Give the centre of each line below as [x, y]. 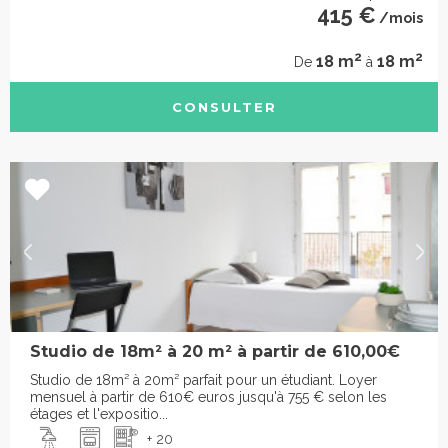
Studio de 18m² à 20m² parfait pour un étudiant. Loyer [203, 380]
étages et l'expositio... [99, 414]
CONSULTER [224, 107]
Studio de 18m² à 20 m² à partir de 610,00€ [215, 352]
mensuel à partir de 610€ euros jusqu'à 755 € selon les [208, 397]
